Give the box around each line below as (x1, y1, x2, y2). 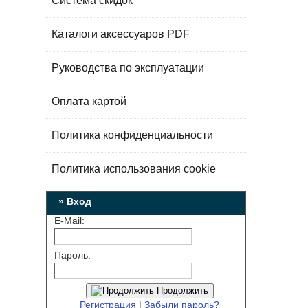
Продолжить (153, 285, 208, 296)
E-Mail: (54, 215, 85, 227)
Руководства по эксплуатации (52, 62, 205, 74)
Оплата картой (52, 96, 127, 107)
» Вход (56, 196, 92, 207)
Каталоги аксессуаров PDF (52, 28, 190, 40)
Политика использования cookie (52, 163, 217, 175)
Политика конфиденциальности (52, 129, 214, 141)
